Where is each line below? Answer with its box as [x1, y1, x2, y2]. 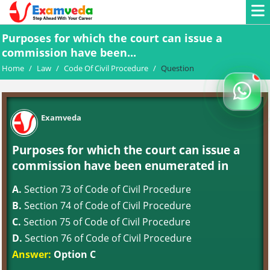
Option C [51, 248, 96, 261]
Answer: [12, 248, 51, 261]
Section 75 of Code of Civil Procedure [21, 215, 190, 228]
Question [161, 63, 194, 74]
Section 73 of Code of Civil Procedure [22, 183, 191, 196]
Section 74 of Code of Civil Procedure [22, 199, 191, 212]
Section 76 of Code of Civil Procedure [22, 231, 192, 245]
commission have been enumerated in [12, 158, 228, 173]
